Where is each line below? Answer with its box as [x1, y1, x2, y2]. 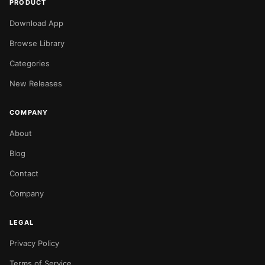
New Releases [9, 79, 62, 88]
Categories [9, 59, 50, 68]
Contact [9, 169, 38, 178]
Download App [9, 18, 63, 28]
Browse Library [9, 38, 64, 48]
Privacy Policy [9, 238, 59, 248]
